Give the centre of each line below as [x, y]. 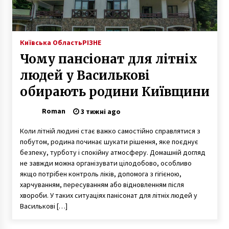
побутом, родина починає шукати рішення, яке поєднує [109, 141]
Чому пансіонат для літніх [108, 59]
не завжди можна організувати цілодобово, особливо [106, 163]
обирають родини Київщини [114, 91]
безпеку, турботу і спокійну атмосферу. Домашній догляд [112, 152]
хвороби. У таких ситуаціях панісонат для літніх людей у [108, 195]
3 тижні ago [100, 111]
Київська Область [51, 42]
